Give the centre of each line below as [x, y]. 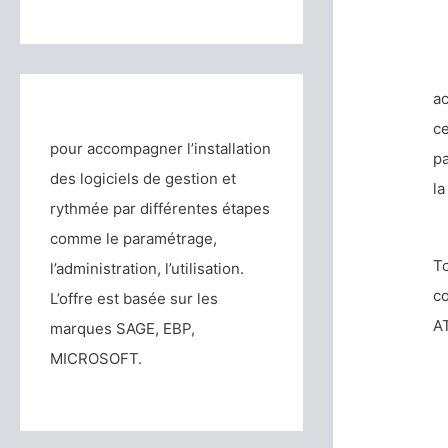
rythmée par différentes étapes [160, 209]
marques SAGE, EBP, [122, 329]
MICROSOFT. [96, 359]
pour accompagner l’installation [160, 149]
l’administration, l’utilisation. [147, 269]
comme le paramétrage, [133, 239]
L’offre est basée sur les [134, 299]
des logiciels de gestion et [143, 179]
